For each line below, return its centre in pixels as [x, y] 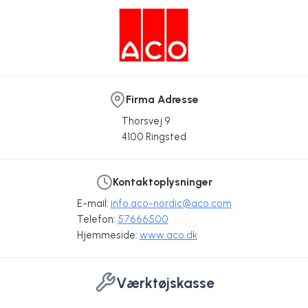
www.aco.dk [168, 235]
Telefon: [97, 220]
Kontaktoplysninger [162, 182]
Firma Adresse [162, 100]
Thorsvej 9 [146, 121]
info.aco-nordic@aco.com [171, 204]
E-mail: [93, 204]
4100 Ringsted [154, 137]
